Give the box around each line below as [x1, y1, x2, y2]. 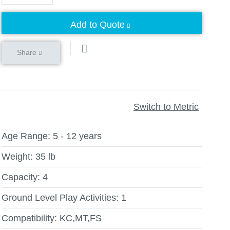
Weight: [2, 151, 33, 162]
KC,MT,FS [60, 213, 102, 223]
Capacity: [2, 172, 40, 182]
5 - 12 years [53, 131, 102, 141]
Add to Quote [70, 20, 125, 30]
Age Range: [2, 131, 50, 141]
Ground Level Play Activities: [2, 193, 119, 203]
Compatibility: [2, 213, 57, 223]
